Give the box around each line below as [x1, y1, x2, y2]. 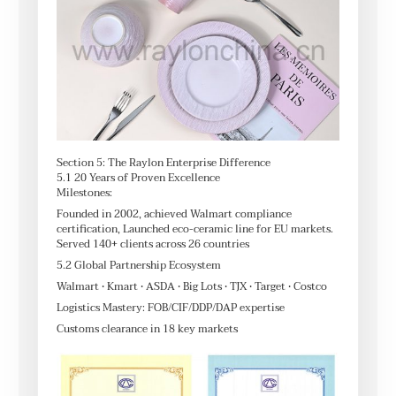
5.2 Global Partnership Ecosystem [57, 256, 221, 276]
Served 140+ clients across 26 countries [57, 235, 249, 255]
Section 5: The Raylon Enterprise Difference [57, 154, 270, 173]
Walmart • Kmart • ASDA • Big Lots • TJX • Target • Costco [57, 278, 327, 297]
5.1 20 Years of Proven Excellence [57, 169, 220, 188]
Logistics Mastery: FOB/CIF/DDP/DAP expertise [57, 299, 285, 318]
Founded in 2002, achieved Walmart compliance [57, 205, 292, 225]
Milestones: [57, 184, 112, 203]
